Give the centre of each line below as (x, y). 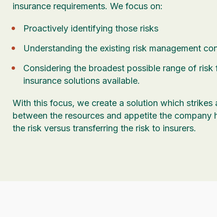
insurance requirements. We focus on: (88, 6)
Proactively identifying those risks (91, 28)
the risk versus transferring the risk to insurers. (104, 128)
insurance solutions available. (81, 81)
